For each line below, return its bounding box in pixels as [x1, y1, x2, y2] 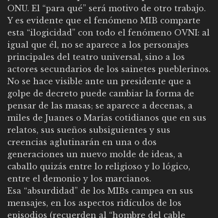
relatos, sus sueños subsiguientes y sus [7, 125, 170, 135]
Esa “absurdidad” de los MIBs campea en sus [7, 185, 193, 196]
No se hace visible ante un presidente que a [7, 76, 191, 86]
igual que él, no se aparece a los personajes [7, 39, 189, 50]
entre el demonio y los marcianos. [7, 173, 151, 183]
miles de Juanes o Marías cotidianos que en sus [7, 112, 206, 123]
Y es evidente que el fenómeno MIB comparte [7, 15, 200, 25]
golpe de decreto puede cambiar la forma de [7, 88, 194, 98]
